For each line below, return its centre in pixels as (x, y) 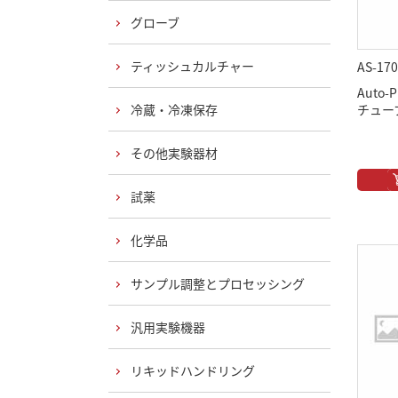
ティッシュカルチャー (192, 66)
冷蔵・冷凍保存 (174, 109)
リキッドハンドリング (193, 370)
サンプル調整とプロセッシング (218, 283)
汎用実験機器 (168, 327)
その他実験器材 (174, 153)
